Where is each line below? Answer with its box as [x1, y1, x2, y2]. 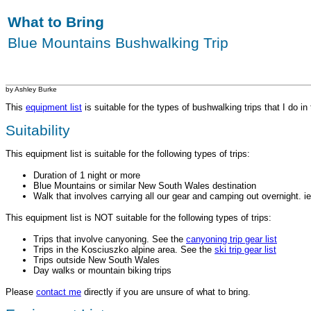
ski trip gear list [215, 244, 276, 255]
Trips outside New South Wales [33, 254, 160, 265]
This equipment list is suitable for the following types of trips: [6, 148, 250, 159]
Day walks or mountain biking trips [33, 264, 171, 276]
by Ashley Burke [6, 85, 57, 93]
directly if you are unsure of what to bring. [81, 286, 251, 297]
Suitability [6, 121, 70, 139]
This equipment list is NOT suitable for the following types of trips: [6, 212, 271, 223]
